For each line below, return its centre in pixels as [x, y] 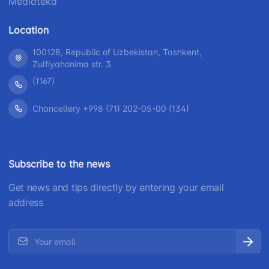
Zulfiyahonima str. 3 [72, 64]
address [26, 202]
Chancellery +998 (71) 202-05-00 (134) [111, 108]
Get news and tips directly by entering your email [116, 187]
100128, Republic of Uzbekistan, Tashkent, [117, 52]
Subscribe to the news [59, 164]
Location [29, 30]
